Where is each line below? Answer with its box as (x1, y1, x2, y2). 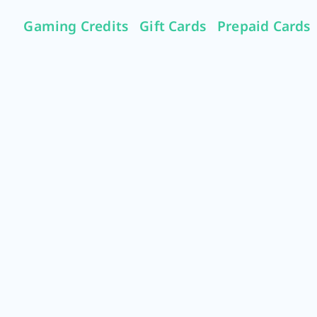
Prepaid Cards (217, 16, 311, 35)
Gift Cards (139, 16, 207, 35)
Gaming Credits (23, 16, 129, 35)
